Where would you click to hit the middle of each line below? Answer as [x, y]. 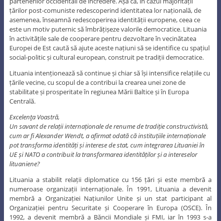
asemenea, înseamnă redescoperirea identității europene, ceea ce [105, 19]
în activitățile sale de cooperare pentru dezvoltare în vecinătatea [103, 38]
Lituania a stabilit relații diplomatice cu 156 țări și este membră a [110, 179]
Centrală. [22, 101]
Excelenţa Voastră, [34, 117]
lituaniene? [24, 164]
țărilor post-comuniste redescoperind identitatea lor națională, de [105, 10]
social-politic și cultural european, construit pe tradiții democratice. [106, 57]
